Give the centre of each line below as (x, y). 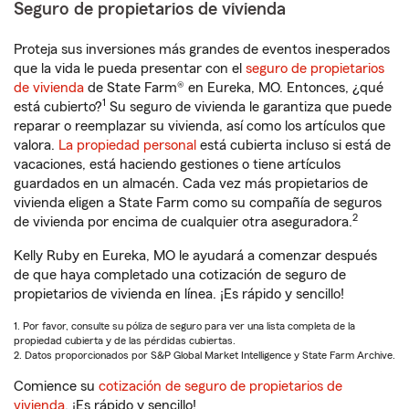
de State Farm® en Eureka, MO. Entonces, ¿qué (234, 88)
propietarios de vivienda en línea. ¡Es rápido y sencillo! (179, 294)
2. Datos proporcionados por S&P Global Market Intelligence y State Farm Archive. (204, 355)
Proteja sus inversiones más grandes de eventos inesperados (202, 49)
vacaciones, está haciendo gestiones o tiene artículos (177, 164)
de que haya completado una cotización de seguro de (180, 275)
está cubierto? (58, 107)
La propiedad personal (127, 145)
